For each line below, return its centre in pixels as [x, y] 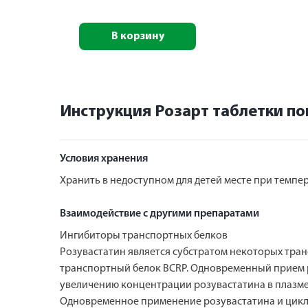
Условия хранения [104, 158]
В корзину [137, 36]
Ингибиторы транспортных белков [144, 235]
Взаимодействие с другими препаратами [159, 213]
